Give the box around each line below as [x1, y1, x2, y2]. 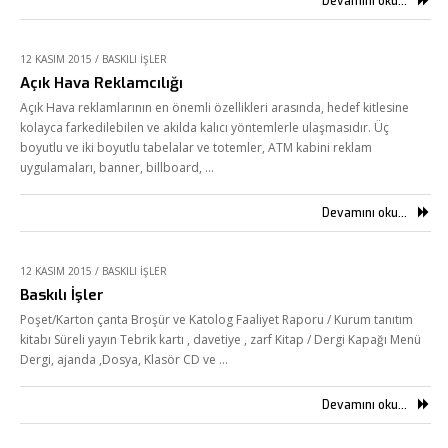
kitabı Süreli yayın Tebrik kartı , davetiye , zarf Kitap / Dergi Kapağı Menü [20, 331, 421, 348]
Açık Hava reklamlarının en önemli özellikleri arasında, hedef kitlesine [20, 99, 409, 116]
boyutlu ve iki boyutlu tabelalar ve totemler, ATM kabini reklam [20, 139, 372, 156]
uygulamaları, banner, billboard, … [20, 159, 214, 176]
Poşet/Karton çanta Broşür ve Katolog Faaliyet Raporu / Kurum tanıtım [20, 311, 413, 328]
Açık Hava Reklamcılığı [20, 73, 183, 93]
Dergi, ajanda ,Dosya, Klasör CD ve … [20, 351, 228, 368]
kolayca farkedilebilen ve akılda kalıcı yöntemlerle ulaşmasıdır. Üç [20, 119, 389, 136]
